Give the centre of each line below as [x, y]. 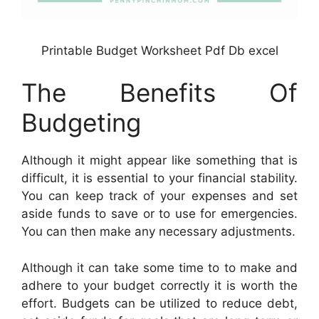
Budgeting [81, 123]
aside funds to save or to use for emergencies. [159, 214]
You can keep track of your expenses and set [159, 196]
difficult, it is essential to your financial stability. [159, 178]
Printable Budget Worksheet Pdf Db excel [159, 50]
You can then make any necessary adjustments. [158, 232]
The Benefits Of [159, 93]
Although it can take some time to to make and [159, 267]
